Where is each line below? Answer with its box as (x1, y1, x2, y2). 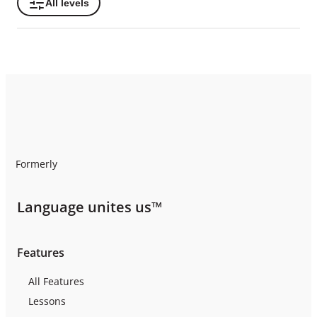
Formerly (16, 156, 57, 171)
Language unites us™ (17, 197, 162, 217)
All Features (28, 274, 84, 288)
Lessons (28, 294, 66, 308)
